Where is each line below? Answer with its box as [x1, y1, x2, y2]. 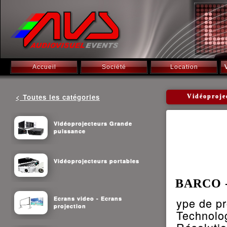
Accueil [32, 63, 56, 70]
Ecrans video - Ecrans [54, 194, 122, 202]
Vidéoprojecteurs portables [54, 157, 139, 165]
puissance [54, 127, 86, 135]
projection [54, 202, 86, 210]
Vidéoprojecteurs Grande [54, 119, 132, 127]
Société [102, 63, 126, 70]
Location [170, 63, 198, 70]
